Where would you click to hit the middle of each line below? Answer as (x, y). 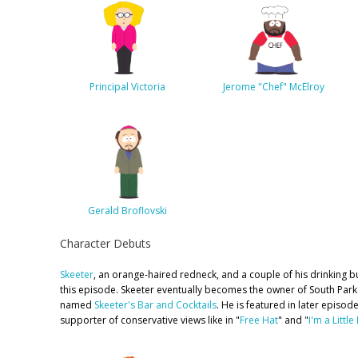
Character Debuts (105, 244)
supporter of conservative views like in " (150, 320)
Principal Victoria (127, 86)
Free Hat (259, 320)
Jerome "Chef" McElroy (273, 86)
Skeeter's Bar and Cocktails (155, 305)
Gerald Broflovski (127, 210)
